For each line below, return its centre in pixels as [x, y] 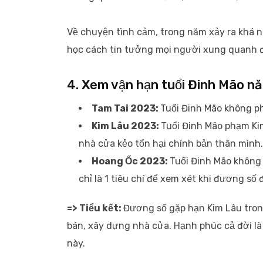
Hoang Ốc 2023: [131, 161]
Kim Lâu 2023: [126, 126]
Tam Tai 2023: [126, 108]
